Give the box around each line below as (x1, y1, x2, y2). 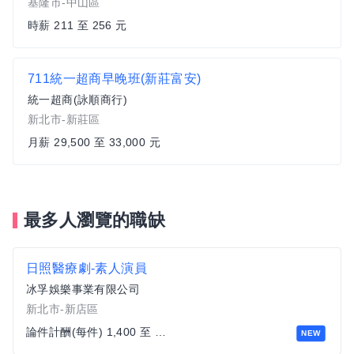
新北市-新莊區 (28, 113, 100, 126)
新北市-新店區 (26, 303, 99, 315)
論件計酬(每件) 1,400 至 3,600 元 (154, 326, 166, 338)
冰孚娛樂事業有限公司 (26, 283, 140, 296)
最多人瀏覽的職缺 (24, 210, 166, 230)
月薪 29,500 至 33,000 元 (28, 136, 160, 149)
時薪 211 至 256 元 (28, 19, 127, 32)
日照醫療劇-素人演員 (26, 262, 147, 275)
